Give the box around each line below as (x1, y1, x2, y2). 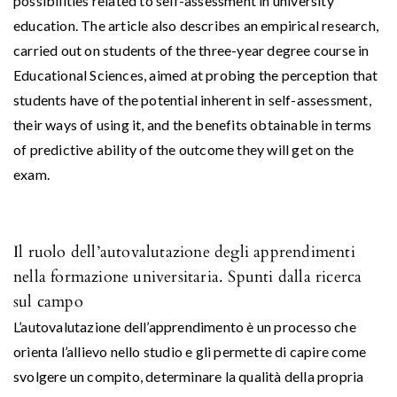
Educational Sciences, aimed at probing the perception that (13, 66, 378, 83)
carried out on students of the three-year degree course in (13, 41, 370, 58)
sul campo (13, 290, 83, 313)
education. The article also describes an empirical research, (13, 16, 379, 34)
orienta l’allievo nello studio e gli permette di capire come (13, 342, 367, 360)
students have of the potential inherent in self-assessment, (13, 90, 371, 108)
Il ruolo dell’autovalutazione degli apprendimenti (13, 240, 355, 263)
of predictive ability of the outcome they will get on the (13, 140, 354, 158)
